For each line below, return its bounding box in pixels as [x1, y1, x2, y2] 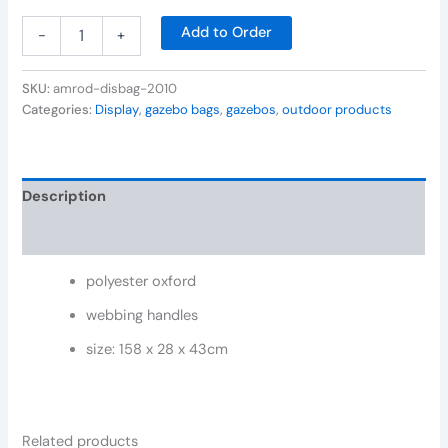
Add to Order [181, 22, 273, 42]
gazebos [226, 100, 277, 118]
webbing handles [86, 305, 199, 325]
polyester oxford [86, 271, 197, 291]
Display [95, 100, 140, 118]
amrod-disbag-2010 [53, 79, 178, 97]
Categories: [22, 100, 96, 118]
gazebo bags [145, 100, 221, 118]
